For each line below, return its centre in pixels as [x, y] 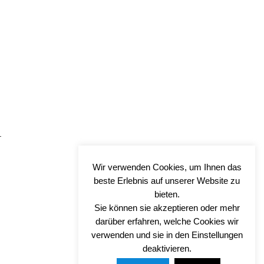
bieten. [167, 194]
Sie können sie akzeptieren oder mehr [167, 207]
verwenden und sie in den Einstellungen [167, 235]
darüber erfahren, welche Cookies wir [167, 221]
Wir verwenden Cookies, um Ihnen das [167, 167]
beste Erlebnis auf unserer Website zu [167, 180]
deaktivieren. [167, 248]
